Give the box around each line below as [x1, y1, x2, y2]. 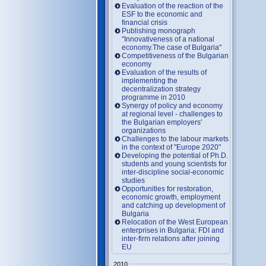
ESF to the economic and [122, 9, 202, 18]
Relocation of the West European [122, 217, 228, 226]
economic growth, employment [122, 192, 220, 201]
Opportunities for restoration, [122, 184, 213, 193]
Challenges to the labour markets [122, 134, 229, 143]
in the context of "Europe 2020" [122, 142, 221, 151]
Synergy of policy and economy [122, 101, 223, 110]
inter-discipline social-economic [122, 167, 224, 176]
